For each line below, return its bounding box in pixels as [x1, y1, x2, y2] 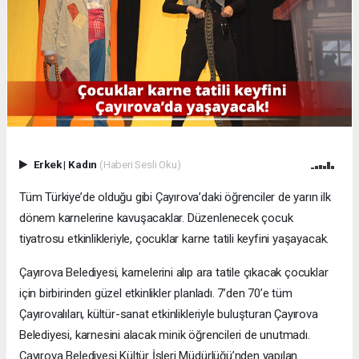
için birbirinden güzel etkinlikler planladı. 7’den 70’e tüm [19, 285, 292, 301]
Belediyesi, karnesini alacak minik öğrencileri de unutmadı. [19, 327, 310, 342]
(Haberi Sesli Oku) [99, 157, 181, 171]
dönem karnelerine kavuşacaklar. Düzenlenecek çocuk [19, 210, 293, 225]
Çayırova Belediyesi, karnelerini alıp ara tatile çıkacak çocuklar [19, 264, 329, 280]
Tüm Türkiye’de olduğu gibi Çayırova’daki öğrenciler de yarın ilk [19, 189, 331, 204]
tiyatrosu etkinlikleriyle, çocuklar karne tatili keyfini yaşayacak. [19, 231, 329, 246]
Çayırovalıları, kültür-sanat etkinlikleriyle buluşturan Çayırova [19, 306, 318, 321]
